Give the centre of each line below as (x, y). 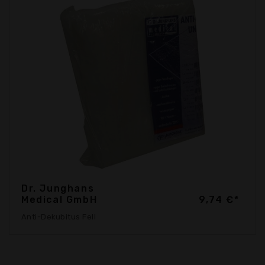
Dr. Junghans (58, 189)
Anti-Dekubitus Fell (59, 217)
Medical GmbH (59, 200)
